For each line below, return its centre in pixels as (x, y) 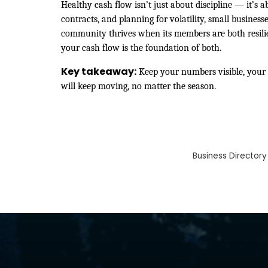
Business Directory (230, 156)
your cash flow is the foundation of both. (141, 48)
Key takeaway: (99, 71)
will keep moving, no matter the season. (138, 86)
